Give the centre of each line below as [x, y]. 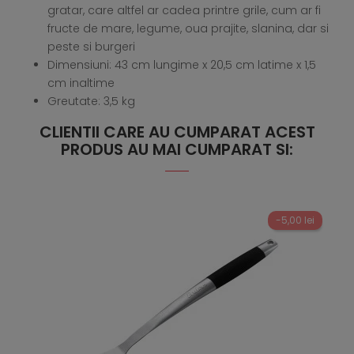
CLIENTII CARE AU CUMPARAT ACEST [177, 132]
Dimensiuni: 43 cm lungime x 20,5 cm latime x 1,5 [182, 65]
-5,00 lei [295, 220]
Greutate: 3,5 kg [91, 102]
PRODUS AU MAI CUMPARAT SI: [177, 150]
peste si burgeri [91, 47]
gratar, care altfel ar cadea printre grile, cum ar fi [184, 11]
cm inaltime [81, 83]
